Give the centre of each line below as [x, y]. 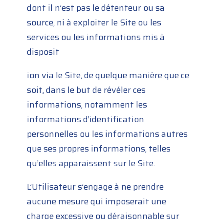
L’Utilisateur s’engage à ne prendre [96, 187]
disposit [43, 52]
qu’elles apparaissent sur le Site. [91, 164]
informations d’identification [86, 120]
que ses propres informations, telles [99, 149]
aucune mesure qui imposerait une [97, 202]
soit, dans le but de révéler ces [87, 90]
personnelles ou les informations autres [108, 134]
